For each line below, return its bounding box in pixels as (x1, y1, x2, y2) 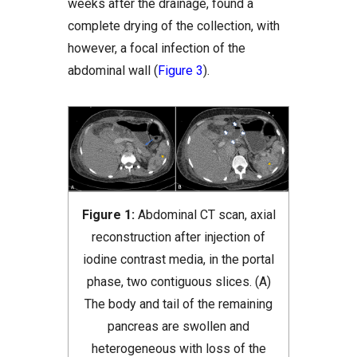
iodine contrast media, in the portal (83, 252, 274, 268)
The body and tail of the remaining (84, 296, 273, 312)
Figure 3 (158, 63, 203, 78)
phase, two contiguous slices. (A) (86, 274, 271, 290)
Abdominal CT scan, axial (137, 207, 276, 223)
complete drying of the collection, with (68, 18, 280, 33)
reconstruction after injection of (92, 229, 265, 245)
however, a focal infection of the (68, 41, 245, 56)
